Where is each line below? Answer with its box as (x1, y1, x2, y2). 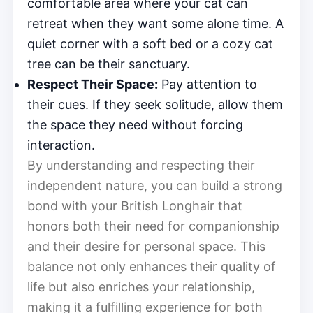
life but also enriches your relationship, (27, 279, 255, 294)
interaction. (27, 137, 95, 152)
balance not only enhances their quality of (27, 259, 276, 274)
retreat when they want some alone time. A (27, 15, 284, 31)
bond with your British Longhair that (27, 198, 242, 213)
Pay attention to (158, 76, 257, 92)
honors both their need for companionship (27, 218, 279, 233)
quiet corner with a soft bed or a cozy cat (27, 36, 273, 51)
